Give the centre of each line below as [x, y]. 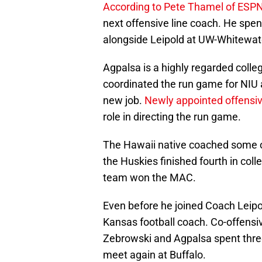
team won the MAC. [149, 178]
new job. [124, 101]
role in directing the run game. [172, 117]
